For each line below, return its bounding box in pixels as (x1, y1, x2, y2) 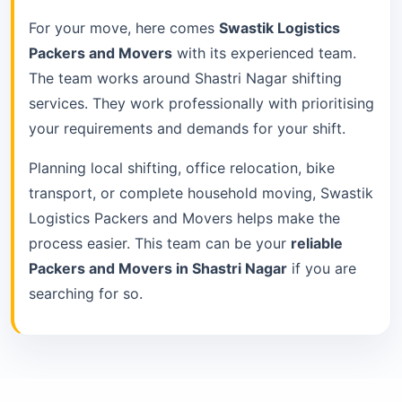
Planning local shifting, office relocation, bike (29, 158, 335, 177)
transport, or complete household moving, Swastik (29, 183, 373, 202)
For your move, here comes (29, 18, 219, 37)
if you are (287, 258, 356, 277)
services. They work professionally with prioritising (29, 93, 374, 112)
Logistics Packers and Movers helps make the (29, 208, 340, 227)
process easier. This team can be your (29, 233, 291, 252)
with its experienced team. (172, 43, 356, 62)
